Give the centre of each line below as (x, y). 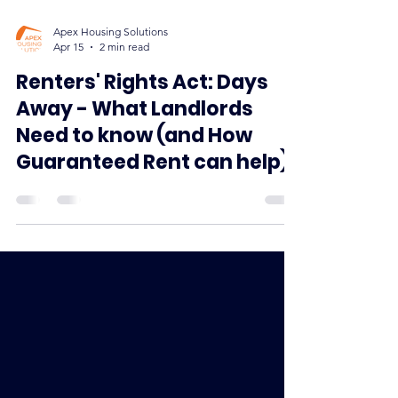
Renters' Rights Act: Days (142, 146)
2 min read (124, 111)
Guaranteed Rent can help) (152, 226)
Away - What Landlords (135, 173)
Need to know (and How (134, 199)
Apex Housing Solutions (111, 96)
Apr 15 (68, 111)
